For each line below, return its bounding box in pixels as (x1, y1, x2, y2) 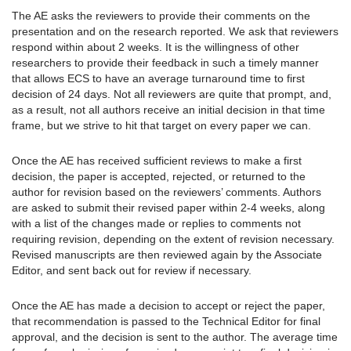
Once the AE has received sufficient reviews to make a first (12, 154, 302, 168)
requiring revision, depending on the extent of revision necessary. (12, 233, 335, 246)
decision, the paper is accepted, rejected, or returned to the (12, 170, 306, 183)
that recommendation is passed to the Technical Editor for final (12, 315, 320, 328)
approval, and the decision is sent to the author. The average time (12, 331, 338, 344)
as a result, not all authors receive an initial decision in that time (12, 103, 325, 117)
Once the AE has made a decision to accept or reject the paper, (12, 299, 325, 313)
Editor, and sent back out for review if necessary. (12, 264, 251, 277)
